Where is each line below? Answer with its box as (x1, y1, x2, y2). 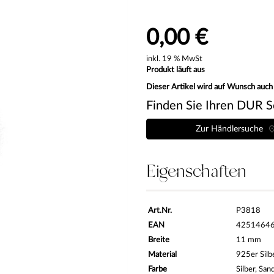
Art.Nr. (148, 206, 172, 215)
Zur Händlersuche (195, 124, 268, 133)
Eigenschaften (146, 159, 246, 184)
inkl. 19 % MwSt (146, 54, 202, 63)
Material (148, 250, 177, 259)
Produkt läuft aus (146, 65, 205, 74)
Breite (148, 235, 169, 244)
